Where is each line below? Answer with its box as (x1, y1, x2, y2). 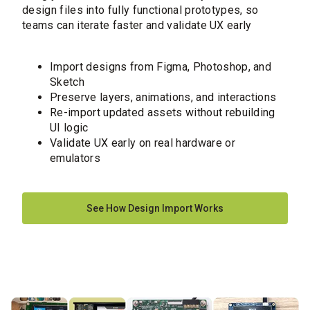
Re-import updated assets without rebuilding (50, 106, 275, 120)
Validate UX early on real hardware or (50, 136, 235, 150)
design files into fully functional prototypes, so (22, 3, 259, 17)
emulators (50, 152, 100, 165)
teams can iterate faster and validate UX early (22, 19, 252, 33)
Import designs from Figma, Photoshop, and (50, 60, 272, 74)
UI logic (50, 121, 89, 135)
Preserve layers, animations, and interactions (50, 91, 277, 104)
